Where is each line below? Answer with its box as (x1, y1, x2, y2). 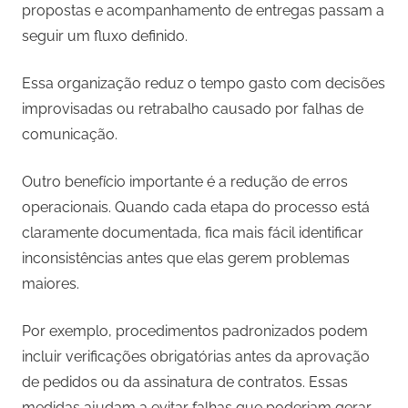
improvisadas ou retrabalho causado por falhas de (22, 100, 363, 118)
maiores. (22, 275, 79, 293)
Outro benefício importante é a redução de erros (22, 173, 348, 191)
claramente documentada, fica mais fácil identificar (22, 224, 363, 242)
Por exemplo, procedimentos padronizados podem (22, 322, 368, 341)
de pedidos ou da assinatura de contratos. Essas (22, 373, 348, 392)
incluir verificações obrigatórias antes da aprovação (22, 348, 370, 366)
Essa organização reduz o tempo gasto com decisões (22, 75, 385, 93)
